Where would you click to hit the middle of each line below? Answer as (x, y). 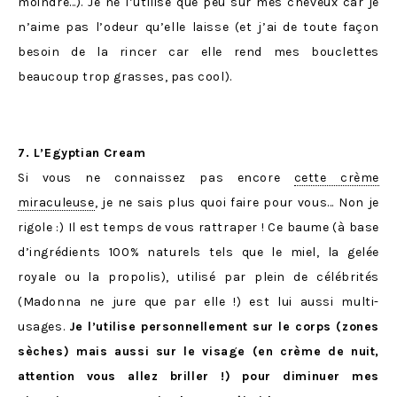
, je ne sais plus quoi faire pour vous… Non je (237, 203)
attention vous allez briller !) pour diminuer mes (198, 377)
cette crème (336, 178)
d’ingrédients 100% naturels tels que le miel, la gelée (198, 253)
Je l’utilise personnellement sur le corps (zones (224, 327)
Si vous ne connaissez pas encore (156, 178)
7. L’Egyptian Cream (82, 153)
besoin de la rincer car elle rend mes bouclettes (198, 52)
